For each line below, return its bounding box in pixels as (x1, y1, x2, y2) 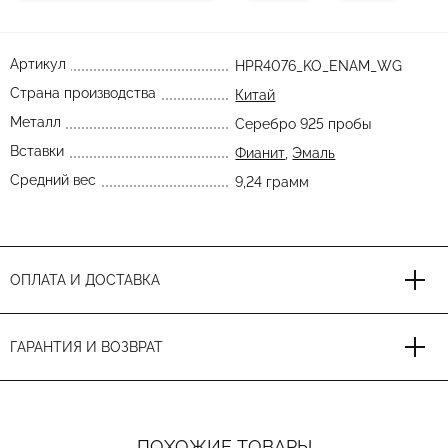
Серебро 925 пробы (235, 116, 372, 132)
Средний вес (10, 172, 96, 188)
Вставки (10, 143, 64, 159)
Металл (10, 114, 61, 130)
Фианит (235, 145, 286, 161)
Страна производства (10, 85, 156, 101)
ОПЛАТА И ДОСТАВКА (10, 272, 160, 288)
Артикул (10, 56, 66, 72)
